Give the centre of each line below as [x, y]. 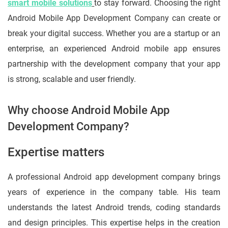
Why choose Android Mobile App [89, 110]
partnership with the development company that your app [114, 64]
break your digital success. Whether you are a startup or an [114, 33]
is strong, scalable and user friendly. [72, 79]
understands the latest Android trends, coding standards [114, 207]
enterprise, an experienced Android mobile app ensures [114, 48]
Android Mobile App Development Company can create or [114, 18]
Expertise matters [56, 152]
